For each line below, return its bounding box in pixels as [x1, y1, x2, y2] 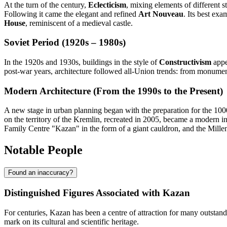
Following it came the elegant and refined [4, 9, 138, 18]
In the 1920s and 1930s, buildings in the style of [4, 57, 159, 66]
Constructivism [159, 57, 211, 66]
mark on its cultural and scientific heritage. [4, 217, 139, 226]
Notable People [4, 143, 83, 157]
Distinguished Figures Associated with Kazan [4, 187, 190, 198]
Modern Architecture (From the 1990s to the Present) [4, 85, 223, 96]
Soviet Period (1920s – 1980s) [4, 37, 126, 48]
